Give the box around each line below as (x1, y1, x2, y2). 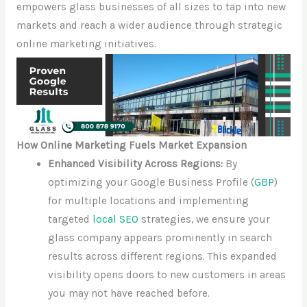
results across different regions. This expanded (48, 249, 278, 262)
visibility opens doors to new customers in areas (48, 268, 286, 281)
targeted (48, 212, 93, 225)
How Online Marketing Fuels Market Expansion (16, 138, 247, 151)
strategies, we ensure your (138, 212, 271, 225)
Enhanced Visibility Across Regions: (48, 157, 223, 170)
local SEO (93, 212, 139, 225)
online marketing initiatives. (16, 37, 156, 50)
